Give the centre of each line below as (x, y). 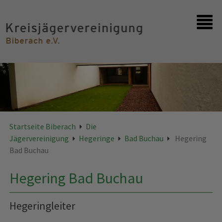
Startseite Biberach (43, 126)
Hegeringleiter (43, 205)
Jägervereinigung (39, 138)
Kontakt (29, 61)
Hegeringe (97, 138)
